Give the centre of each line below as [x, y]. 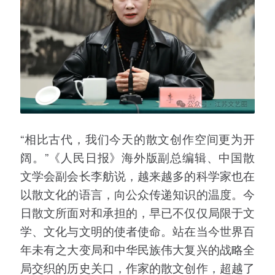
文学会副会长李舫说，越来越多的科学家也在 [137, 176]
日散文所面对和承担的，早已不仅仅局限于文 [137, 212]
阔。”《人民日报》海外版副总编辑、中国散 [137, 157]
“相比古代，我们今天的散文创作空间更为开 [137, 139]
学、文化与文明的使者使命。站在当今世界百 [137, 231]
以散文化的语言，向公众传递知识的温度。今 [137, 194]
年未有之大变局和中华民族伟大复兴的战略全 [137, 249]
